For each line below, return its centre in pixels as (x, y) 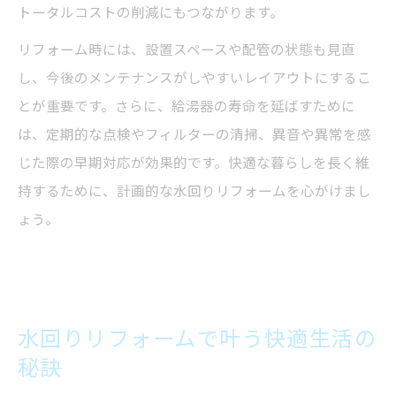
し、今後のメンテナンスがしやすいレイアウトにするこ (194, 78)
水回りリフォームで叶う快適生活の (198, 339)
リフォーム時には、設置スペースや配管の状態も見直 (187, 49)
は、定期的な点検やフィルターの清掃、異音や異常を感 (194, 134)
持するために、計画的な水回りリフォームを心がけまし (194, 191)
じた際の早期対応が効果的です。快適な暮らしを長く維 (194, 163)
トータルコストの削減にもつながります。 (151, 12)
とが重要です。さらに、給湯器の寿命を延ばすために (187, 106)
